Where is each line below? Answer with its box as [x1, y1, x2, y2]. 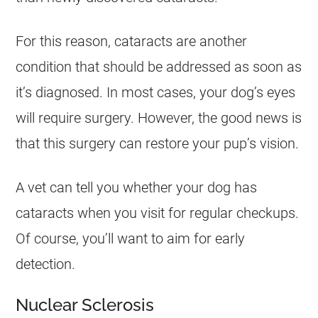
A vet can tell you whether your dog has [16, 179, 258, 196]
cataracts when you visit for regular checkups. [16, 204, 300, 221]
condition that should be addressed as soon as [16, 58, 302, 75]
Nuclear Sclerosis [16, 295, 155, 315]
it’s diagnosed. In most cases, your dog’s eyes [16, 84, 296, 101]
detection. [16, 256, 76, 273]
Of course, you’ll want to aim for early [16, 230, 246, 247]
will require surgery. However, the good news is [16, 109, 302, 126]
